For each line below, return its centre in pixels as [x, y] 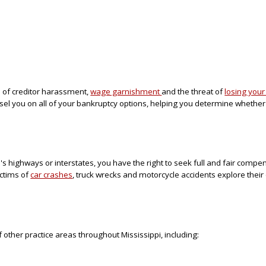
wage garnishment [126, 91]
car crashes [52, 175]
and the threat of [193, 91]
